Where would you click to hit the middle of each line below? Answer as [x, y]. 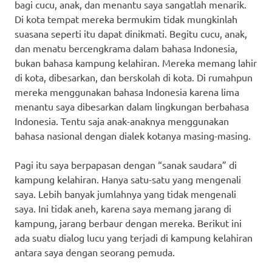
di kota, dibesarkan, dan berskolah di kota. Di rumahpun [134, 77]
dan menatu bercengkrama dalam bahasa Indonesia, [126, 48]
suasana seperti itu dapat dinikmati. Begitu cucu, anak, [131, 33]
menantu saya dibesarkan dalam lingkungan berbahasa [132, 106]
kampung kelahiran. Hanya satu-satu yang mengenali [128, 179]
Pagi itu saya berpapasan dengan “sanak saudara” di [126, 164]
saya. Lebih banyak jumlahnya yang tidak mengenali [125, 193]
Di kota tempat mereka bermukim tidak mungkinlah [126, 19]
